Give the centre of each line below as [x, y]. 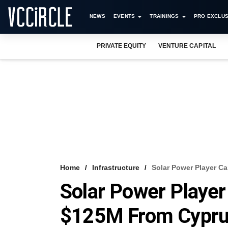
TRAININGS [164, 16]
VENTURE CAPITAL [187, 46]
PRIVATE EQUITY [122, 46]
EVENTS [124, 16]
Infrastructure [116, 167]
